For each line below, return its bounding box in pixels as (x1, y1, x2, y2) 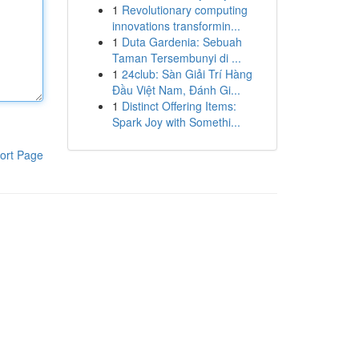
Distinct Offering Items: (121, 98, 236, 114)
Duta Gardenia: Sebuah (121, 34, 242, 50)
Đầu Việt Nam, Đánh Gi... (111, 82, 240, 98)
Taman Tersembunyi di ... (111, 50, 241, 66)
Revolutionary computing (121, 2, 248, 18)
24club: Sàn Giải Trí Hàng (121, 66, 252, 82)
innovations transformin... (111, 18, 240, 34)
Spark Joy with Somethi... (111, 114, 240, 130)
